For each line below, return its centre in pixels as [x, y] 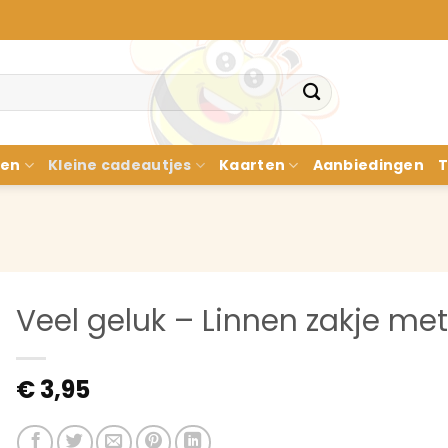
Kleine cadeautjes [119, 165]
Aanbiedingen [368, 165]
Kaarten [252, 165]
